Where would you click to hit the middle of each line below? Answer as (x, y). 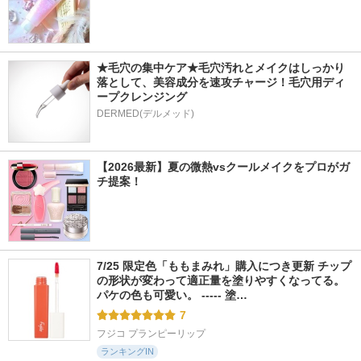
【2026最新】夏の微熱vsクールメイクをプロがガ (223, 167)
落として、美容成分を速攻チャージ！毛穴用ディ (221, 82)
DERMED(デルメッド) (145, 114)
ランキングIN (127, 351)
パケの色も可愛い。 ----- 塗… (172, 295)
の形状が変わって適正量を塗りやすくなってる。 (221, 280)
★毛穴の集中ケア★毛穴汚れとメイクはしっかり (221, 68)
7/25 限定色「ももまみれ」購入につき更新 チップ (224, 266)
